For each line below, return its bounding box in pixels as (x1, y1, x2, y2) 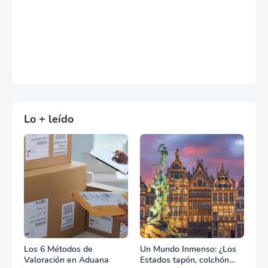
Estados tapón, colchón (140, 254, 229, 266)
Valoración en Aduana (24, 254, 109, 266)
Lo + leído (24, 112, 74, 127)
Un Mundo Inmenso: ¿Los (140, 243, 236, 255)
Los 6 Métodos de (24, 243, 93, 255)
